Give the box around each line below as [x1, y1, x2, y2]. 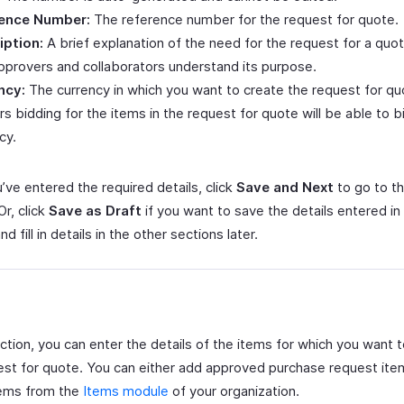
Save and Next [236, 179, 334, 196]
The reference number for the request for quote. [90, 11, 399, 28]
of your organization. [169, 382, 299, 399]
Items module [83, 382, 169, 399]
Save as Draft [49, 202, 142, 219]
